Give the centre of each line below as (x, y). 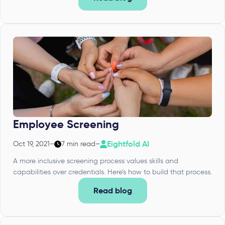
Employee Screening (66, 125)
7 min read (78, 144)
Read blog (113, 191)
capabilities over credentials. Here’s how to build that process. (113, 172)
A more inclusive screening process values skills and (96, 161)
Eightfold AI (128, 144)
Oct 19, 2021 (31, 144)
